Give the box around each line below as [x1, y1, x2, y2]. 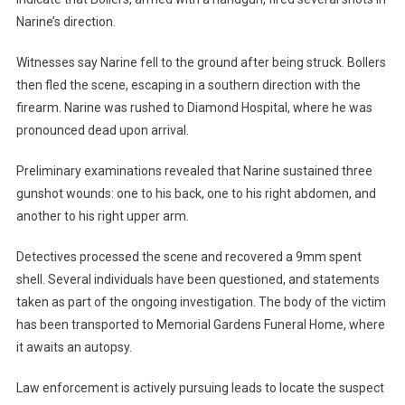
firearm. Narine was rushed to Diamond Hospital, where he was [15, 99, 372, 115]
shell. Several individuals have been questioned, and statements [15, 271, 380, 287]
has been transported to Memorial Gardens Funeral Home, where [15, 316, 385, 332]
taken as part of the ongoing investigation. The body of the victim [15, 294, 386, 309]
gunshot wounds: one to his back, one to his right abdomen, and [15, 185, 376, 201]
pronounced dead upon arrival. [15, 122, 189, 137]
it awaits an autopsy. [15, 339, 132, 354]
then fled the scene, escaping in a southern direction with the [15, 77, 361, 92]
